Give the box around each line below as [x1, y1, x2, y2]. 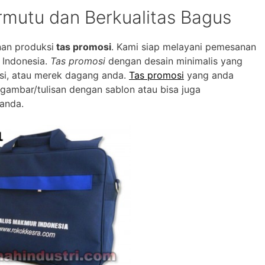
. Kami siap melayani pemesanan [111, 41, 256, 53]
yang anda [184, 69, 234, 82]
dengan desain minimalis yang [105, 55, 243, 67]
